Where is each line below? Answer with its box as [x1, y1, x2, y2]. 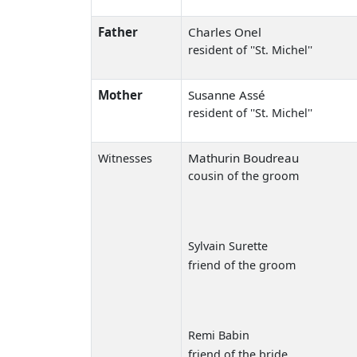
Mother [98, 86, 143, 103]
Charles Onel [188, 23, 261, 40]
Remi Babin [188, 327, 249, 343]
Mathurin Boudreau [188, 149, 299, 166]
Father [98, 23, 138, 40]
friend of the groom [188, 257, 296, 273]
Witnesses [98, 150, 152, 166]
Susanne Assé [188, 86, 265, 103]
